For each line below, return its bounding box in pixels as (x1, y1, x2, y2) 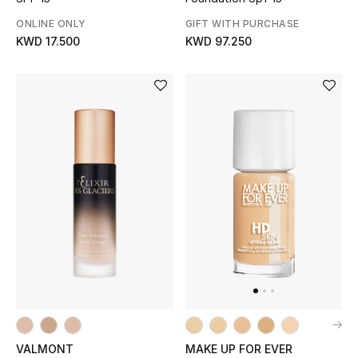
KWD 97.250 (185, 34, 252, 48)
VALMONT (16, 341, 74, 356)
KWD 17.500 (16, 34, 80, 48)
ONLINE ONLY (16, 17, 86, 30)
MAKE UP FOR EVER (185, 342, 292, 356)
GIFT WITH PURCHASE (185, 17, 300, 30)
